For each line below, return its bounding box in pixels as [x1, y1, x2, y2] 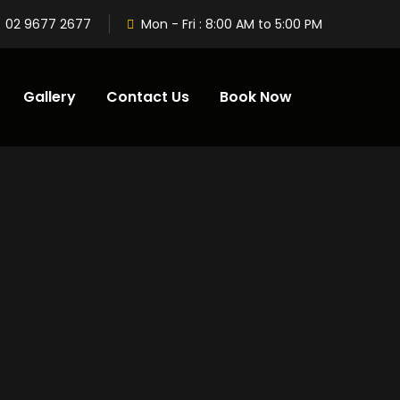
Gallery [23, 87, 76, 107]
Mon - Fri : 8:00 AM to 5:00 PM [141, 15, 322, 33]
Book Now [220, 87, 292, 107]
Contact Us [106, 87, 189, 107]
